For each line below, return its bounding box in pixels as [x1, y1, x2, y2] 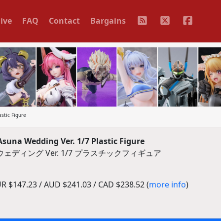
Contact [48, 15, 80, 26]
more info [148, 179, 186, 190]
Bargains [90, 15, 126, 26]
